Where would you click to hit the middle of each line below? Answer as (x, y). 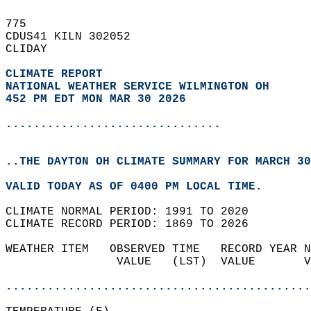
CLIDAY (33, 49)
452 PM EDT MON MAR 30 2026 (96, 99)
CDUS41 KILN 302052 (75, 37)
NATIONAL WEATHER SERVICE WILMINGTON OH (137, 87)
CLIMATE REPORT (58, 74)
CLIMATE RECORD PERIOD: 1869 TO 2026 (134, 224)
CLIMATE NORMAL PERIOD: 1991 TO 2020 (134, 212)
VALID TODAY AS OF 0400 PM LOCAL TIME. (141, 187)
